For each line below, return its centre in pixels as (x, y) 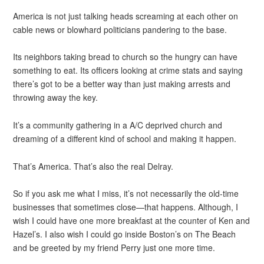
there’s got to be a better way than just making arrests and (122, 84)
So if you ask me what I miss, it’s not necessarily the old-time (126, 194)
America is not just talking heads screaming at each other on (126, 16)
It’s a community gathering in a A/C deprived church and (118, 125)
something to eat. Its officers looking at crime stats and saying (128, 70)
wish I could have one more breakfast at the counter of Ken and (132, 221)
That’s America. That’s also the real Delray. (93, 166)
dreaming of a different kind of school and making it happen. (125, 138)
